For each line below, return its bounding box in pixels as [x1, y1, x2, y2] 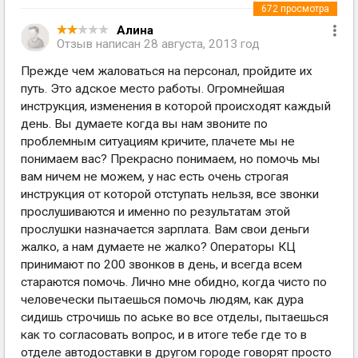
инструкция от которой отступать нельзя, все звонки [21, 187, 319, 201]
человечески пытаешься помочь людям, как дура [21, 292, 304, 307]
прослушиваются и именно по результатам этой [21, 205, 290, 219]
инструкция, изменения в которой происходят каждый [21, 99, 331, 113]
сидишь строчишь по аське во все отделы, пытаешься [21, 310, 328, 324]
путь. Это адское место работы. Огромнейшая [21, 82, 284, 96]
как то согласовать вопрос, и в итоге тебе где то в [21, 328, 307, 342]
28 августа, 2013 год [144, 37, 260, 51]
